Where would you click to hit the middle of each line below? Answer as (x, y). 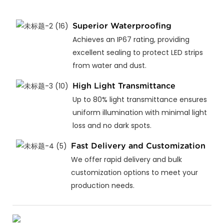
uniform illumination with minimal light (139, 112)
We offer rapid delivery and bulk (126, 159)
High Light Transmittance (124, 86)
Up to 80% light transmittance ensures (139, 99)
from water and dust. (109, 65)
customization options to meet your (134, 172)
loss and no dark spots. (112, 125)
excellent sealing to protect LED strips (137, 52)
